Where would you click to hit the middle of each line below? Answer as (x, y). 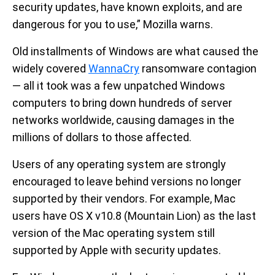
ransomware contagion (198, 68)
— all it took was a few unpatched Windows (119, 85)
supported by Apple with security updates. (117, 250)
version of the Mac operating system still (114, 233)
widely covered (50, 68)
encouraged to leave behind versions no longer (127, 181)
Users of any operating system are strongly (119, 164)
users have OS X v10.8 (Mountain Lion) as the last (134, 215)
